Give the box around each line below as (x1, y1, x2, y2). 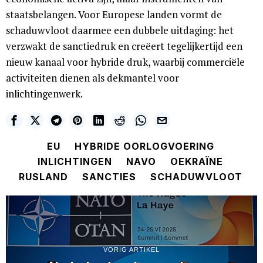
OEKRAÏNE (170, 156, 223, 168)
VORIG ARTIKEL (103, 246, 160, 254)
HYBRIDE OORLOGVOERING (74, 140, 214, 153)
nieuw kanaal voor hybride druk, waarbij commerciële (6, 55, 245, 69)
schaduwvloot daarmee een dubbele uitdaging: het (6, 23, 234, 38)
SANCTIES (82, 171, 136, 183)
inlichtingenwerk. (6, 87, 83, 101)
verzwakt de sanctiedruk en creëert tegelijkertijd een (6, 39, 242, 53)
